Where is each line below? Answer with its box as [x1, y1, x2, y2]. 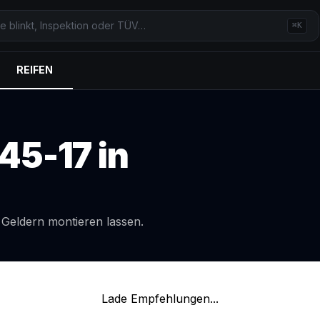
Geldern [1, 214, 44, 229]
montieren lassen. [44, 214, 144, 229]
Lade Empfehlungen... [101, 291, 219, 306]
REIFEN [16, 64, 53, 76]
